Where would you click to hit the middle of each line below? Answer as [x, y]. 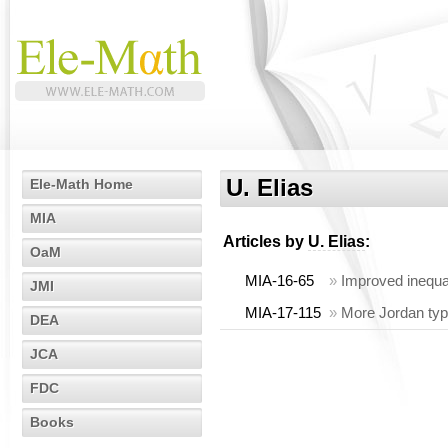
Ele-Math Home [81, 184]
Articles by [265, 241]
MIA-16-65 [279, 280]
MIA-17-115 [283, 312]
